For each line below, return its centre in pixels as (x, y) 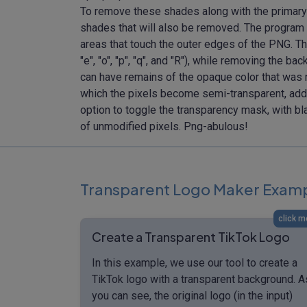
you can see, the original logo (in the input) (192, 295)
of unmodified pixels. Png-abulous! (164, 126)
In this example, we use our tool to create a (195, 262)
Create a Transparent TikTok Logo (191, 236)
